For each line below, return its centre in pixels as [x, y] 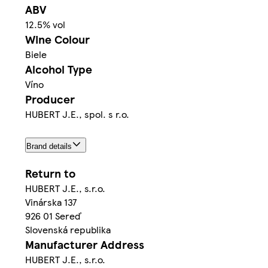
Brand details [49, 146]
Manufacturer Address [85, 244]
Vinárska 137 [51, 202]
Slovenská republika [68, 229]
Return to [50, 173]
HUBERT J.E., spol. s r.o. [77, 114]
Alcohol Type [59, 69]
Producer [50, 99]
